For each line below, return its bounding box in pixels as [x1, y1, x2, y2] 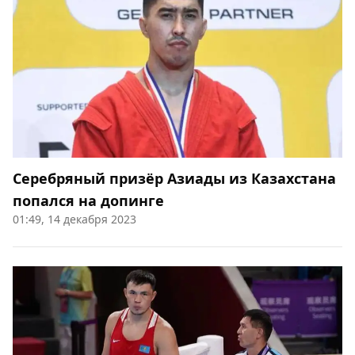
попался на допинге [13, 191, 164, 211]
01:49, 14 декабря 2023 [13, 212, 136, 227]
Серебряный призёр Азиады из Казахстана [13, 169, 336, 189]
